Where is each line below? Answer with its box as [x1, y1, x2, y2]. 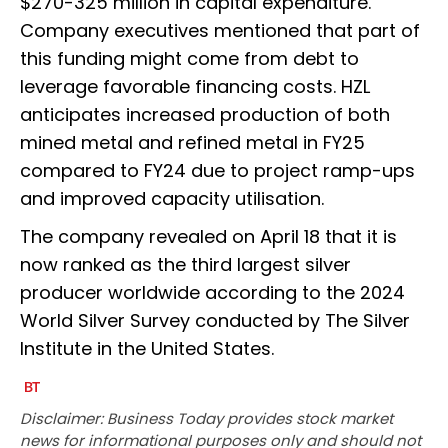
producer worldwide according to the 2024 [20, 279, 405, 305]
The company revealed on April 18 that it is [20, 223, 397, 249]
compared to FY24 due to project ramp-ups [20, 157, 415, 183]
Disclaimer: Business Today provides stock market [20, 407, 393, 429]
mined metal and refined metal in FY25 [20, 129, 365, 155]
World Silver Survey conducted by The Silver [20, 307, 410, 333]
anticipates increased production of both [20, 101, 390, 127]
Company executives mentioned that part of [20, 17, 420, 43]
